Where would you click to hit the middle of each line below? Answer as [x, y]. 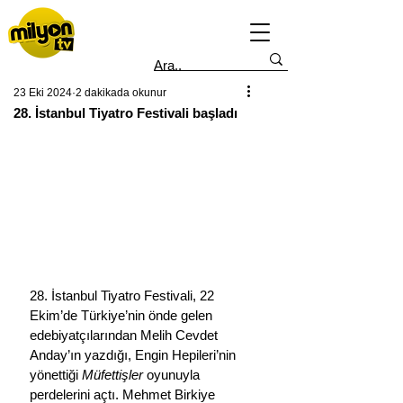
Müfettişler [112, 374]
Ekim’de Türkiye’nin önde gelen [123, 315]
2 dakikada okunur [121, 93]
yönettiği [56, 374]
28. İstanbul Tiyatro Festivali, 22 [124, 295]
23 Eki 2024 [43, 93]
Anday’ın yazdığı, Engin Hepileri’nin [134, 354]
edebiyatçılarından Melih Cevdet [125, 335]
